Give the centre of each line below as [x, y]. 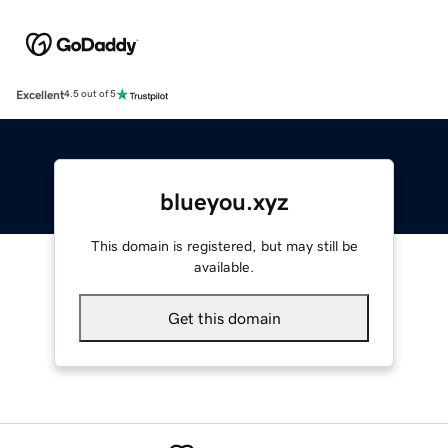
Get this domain [224, 317]
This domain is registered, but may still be [224, 245]
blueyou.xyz [224, 201]
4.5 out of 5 [90, 94]
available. [224, 266]
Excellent [40, 94]
